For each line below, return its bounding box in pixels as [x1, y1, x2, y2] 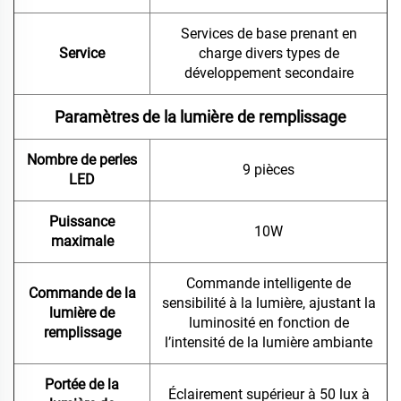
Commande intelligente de [186, 275, 351, 293]
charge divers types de [198, 45, 339, 63]
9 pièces [243, 161, 294, 179]
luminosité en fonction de [188, 314, 349, 332]
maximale [50, 233, 114, 251]
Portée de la [45, 376, 119, 394]
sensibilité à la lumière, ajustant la [161, 294, 376, 312]
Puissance [49, 213, 115, 231]
